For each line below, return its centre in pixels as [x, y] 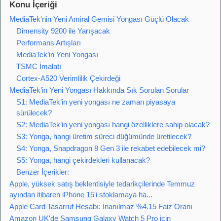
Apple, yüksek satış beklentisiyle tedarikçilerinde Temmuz [102, 184]
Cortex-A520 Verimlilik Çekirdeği [68, 78]
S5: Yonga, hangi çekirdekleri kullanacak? [83, 160]
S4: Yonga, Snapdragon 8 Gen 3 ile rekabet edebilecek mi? [111, 148]
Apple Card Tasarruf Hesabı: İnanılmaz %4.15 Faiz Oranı [101, 207]
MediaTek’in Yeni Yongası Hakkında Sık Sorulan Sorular [99, 90]
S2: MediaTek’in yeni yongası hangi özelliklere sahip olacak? [113, 125]
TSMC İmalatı [39, 67]
